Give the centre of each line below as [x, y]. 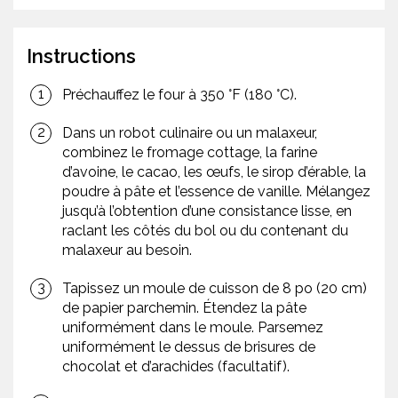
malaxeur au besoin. [127, 251]
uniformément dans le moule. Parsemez [193, 328]
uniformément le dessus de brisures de [189, 347]
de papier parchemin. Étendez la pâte [184, 308]
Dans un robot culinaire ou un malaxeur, [190, 133]
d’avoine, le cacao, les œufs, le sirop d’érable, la [214, 172]
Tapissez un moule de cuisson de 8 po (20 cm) [215, 289]
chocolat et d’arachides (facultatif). [176, 367]
